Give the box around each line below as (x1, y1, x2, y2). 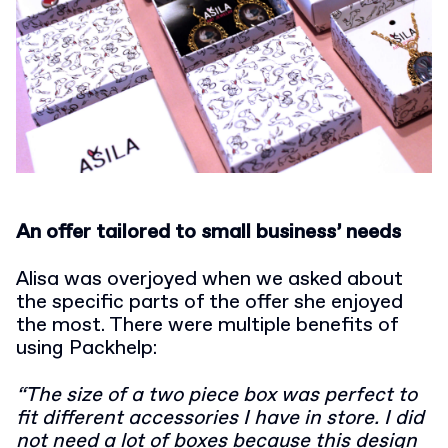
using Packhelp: (16, 334, 157, 362)
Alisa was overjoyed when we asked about (16, 265, 403, 293)
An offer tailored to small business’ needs (16, 218, 401, 246)
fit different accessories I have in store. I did (16, 404, 424, 432)
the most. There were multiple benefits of (16, 311, 398, 339)
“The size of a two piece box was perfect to (16, 381, 417, 409)
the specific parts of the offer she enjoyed (16, 288, 403, 316)
